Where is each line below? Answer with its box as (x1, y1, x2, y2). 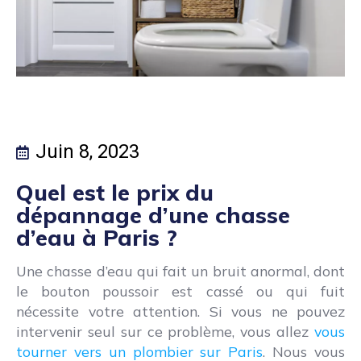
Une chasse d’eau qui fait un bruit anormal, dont (16, 262, 345, 280)
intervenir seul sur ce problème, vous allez (16, 322, 314, 341)
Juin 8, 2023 (35, 140, 139, 164)
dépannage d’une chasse (16, 201, 290, 230)
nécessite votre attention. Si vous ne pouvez (16, 302, 345, 321)
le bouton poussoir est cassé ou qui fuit (16, 282, 345, 301)
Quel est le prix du (16, 178, 214, 207)
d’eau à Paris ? (16, 223, 177, 252)
